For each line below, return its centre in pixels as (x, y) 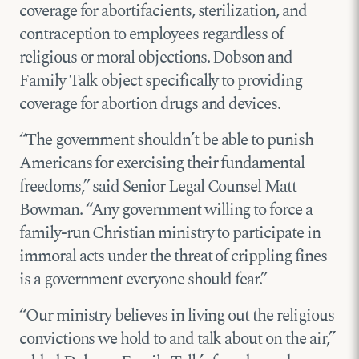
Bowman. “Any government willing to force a (166, 210)
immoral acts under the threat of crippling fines (173, 256)
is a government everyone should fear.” (143, 279)
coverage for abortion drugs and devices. (150, 104)
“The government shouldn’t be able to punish (166, 140)
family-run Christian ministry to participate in (170, 233)
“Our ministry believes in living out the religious (177, 315)
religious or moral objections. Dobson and (156, 57)
